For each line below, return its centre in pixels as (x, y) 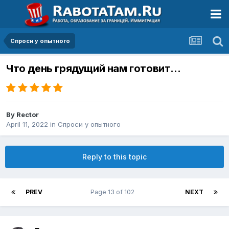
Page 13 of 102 (114, 192)
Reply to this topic (114, 157)
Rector (28, 115)
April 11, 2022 (27, 124)
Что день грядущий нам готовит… (94, 69)
